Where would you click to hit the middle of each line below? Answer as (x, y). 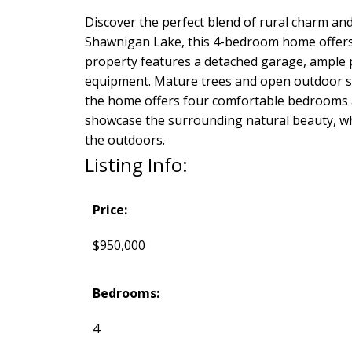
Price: (110, 209)
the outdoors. (125, 139)
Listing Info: (136, 164)
